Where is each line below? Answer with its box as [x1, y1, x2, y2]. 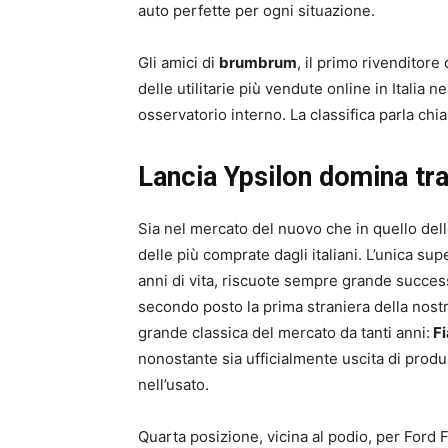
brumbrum [219, 53, 297, 73]
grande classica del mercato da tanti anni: [138, 323, 430, 343]
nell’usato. [138, 375, 209, 395]
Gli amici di [138, 53, 219, 73]
